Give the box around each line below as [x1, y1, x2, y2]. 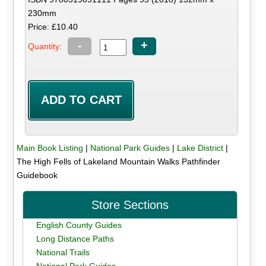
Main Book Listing [16, 142, 83, 153]
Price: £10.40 [28, 21, 78, 31]
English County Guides [36, 220, 122, 230]
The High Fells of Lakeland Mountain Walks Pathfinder [16, 156, 220, 166]
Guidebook [16, 170, 58, 180]
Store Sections [91, 198, 169, 211]
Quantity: [28, 41, 62, 51]
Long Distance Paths [36, 233, 114, 243]
